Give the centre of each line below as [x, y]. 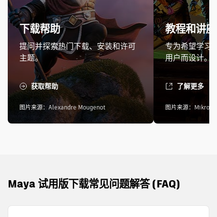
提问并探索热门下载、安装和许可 [77, 46]
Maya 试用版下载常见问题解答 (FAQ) [94, 184]
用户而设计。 [188, 58]
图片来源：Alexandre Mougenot [62, 107]
